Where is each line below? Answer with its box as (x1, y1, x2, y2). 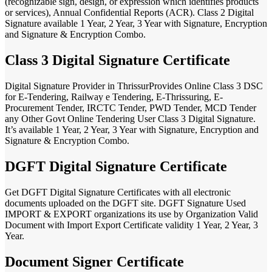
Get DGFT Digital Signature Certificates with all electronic (5, 186, 231, 197)
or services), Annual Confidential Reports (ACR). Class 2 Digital (5, 7, 254, 18)
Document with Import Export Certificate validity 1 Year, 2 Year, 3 (5, 219, 258, 230)
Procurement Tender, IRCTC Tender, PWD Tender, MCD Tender (5, 103, 256, 114)
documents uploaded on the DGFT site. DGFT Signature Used (5, 197, 246, 208)
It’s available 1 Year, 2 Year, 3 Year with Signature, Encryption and (5, 124, 259, 135)
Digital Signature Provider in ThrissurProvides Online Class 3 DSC (5, 81, 263, 92)
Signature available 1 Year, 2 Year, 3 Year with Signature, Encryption (5, 18, 267, 29)
